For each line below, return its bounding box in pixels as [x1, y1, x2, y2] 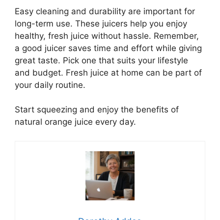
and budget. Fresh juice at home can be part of [15, 67, 202, 78]
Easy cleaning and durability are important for [15, 6, 195, 16]
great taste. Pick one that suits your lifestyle [15, 55, 188, 65]
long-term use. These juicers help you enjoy [15, 18, 187, 28]
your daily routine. [15, 80, 85, 90]
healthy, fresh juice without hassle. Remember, [15, 30, 199, 41]
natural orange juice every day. [15, 117, 136, 127]
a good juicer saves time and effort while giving [15, 43, 202, 53]
